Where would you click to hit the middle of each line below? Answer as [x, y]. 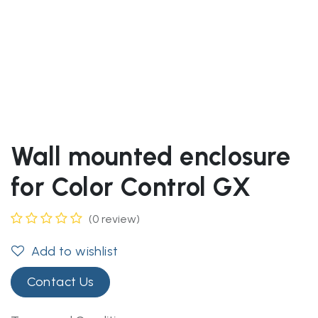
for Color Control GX [131, 187]
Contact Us [60, 281]
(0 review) [114, 219]
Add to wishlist [75, 251]
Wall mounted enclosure [151, 157]
